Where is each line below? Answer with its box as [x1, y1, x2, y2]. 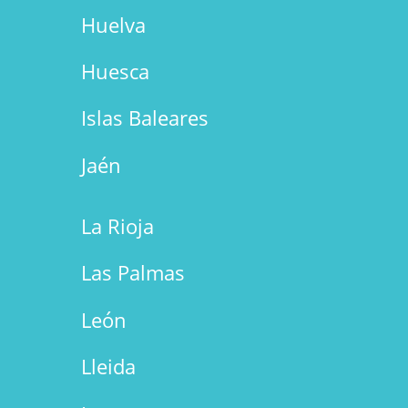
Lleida [80, 352, 136, 381]
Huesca [80, 56, 149, 85]
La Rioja [80, 212, 154, 240]
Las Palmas [80, 259, 185, 287]
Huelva [80, 10, 146, 38]
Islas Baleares [80, 104, 209, 132]
